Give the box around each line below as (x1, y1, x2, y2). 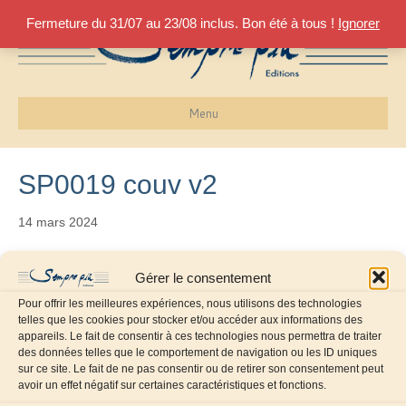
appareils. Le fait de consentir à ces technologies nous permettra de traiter (18, 329, 382, 343)
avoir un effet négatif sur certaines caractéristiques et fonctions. (18, 378, 326, 391)
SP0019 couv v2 (18, 169, 217, 200)
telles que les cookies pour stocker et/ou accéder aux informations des (18, 313, 362, 326)
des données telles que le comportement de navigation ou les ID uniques (18, 345, 377, 359)
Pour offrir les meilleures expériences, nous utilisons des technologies (18, 296, 362, 310)
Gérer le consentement (135, 269, 271, 285)
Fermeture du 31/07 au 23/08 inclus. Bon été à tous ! (26, 15, 338, 32)
